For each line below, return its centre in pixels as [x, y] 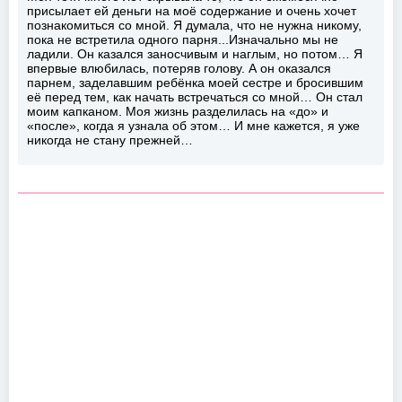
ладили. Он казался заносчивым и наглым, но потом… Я [195, 53]
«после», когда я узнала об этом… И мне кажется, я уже [193, 125]
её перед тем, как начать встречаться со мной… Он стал [195, 96]
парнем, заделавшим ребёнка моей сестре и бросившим [195, 82]
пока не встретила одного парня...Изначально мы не [183, 39]
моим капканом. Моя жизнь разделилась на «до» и [178, 111]
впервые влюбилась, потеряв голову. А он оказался [179, 68]
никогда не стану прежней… [110, 140]
